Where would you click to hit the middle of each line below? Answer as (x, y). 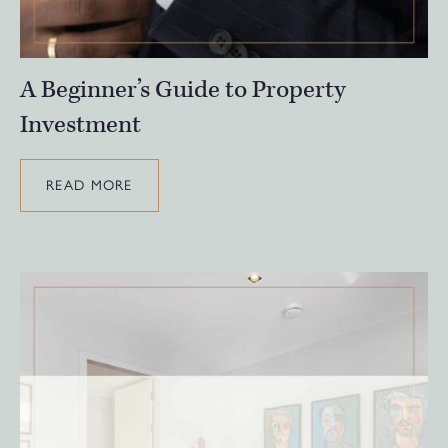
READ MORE (89, 185)
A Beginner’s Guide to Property (183, 90)
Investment (80, 125)
